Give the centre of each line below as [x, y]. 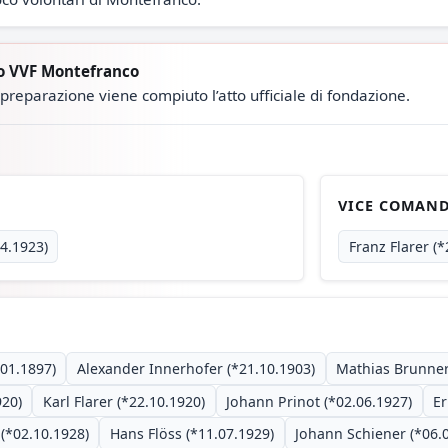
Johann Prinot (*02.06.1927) [319, 401]
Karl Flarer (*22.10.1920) [123, 401]
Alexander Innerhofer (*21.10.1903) [195, 369]
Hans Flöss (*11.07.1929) [191, 434]
